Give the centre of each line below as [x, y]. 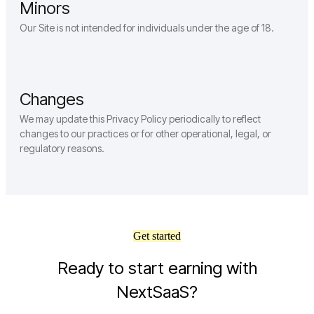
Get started [157, 236]
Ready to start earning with [157, 268]
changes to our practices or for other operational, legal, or [145, 134]
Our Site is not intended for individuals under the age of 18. [147, 28]
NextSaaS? [157, 292]
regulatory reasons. [62, 149]
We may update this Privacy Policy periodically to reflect [140, 119]
